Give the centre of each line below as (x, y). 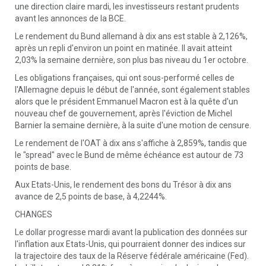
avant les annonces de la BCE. (70, 18)
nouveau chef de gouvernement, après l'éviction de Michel (123, 113)
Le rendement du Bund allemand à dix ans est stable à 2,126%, (131, 36)
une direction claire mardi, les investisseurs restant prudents (127, 7)
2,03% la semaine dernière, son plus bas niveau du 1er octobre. (132, 60)
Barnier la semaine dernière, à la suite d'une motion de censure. (133, 125)
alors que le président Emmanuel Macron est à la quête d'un (126, 102)
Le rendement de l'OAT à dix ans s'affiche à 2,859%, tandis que (131, 143)
